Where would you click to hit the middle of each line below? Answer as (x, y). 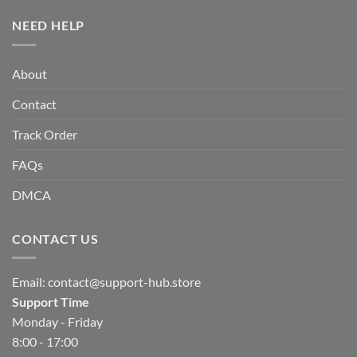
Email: (30, 282)
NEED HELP (49, 25)
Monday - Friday (57, 322)
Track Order (45, 134)
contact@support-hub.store (124, 282)
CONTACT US (55, 238)
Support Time (51, 302)
